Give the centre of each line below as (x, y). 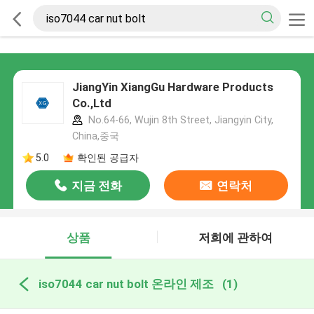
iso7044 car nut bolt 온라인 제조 (126, 284)
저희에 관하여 (236, 238)
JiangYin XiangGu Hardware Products (172, 87)
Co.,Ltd (91, 103)
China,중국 (95, 136)
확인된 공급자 (108, 157)
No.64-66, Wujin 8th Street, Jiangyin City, (179, 120)
